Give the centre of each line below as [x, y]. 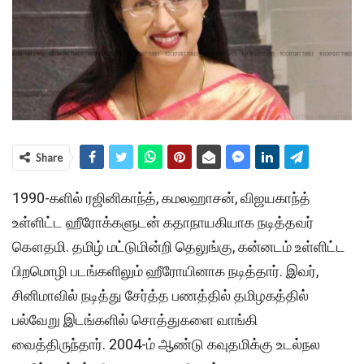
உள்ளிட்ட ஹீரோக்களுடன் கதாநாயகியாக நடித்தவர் [163, 223]
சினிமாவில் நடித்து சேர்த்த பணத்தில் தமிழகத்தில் [160, 296]
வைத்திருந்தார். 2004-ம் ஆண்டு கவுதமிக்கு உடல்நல [166, 344]
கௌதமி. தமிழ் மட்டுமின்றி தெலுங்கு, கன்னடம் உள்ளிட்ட [179, 247]
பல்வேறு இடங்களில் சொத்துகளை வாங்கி [135, 320]
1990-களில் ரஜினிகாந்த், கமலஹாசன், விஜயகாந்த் [161, 198]
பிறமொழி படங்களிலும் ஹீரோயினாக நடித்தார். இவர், [165, 271]
